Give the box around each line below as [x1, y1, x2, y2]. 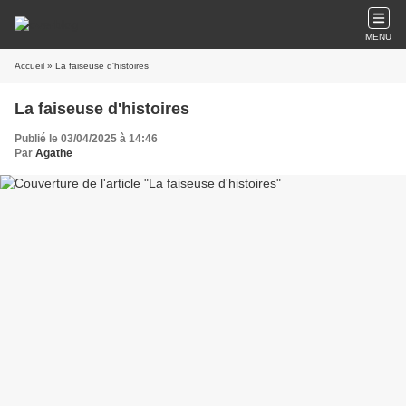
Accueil [14, 61, 44, 71]
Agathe [35, 147, 72, 159]
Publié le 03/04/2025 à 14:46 [14, 132, 158, 145]
